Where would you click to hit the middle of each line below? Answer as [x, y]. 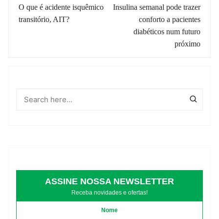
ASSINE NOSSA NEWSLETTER [109, 182]
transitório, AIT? [44, 19]
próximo [187, 44]
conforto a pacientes [169, 19]
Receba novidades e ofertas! [109, 193]
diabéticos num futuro [167, 31]
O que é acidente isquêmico [61, 7]
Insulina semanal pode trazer [156, 7]
